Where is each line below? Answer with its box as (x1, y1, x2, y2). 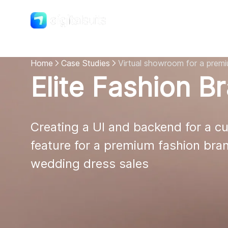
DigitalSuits (30, 20, 71, 31)
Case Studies (61, 58, 110, 68)
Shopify (189, 16, 215, 24)
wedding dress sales (31, 156, 149, 171)
